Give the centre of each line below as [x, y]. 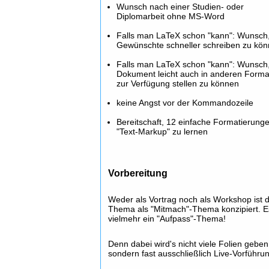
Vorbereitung [138, 173]
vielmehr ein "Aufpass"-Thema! [167, 219]
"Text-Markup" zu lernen [162, 131]
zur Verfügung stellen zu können [178, 83]
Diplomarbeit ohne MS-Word [171, 16]
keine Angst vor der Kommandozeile [185, 103]
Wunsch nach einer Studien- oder [180, 7]
